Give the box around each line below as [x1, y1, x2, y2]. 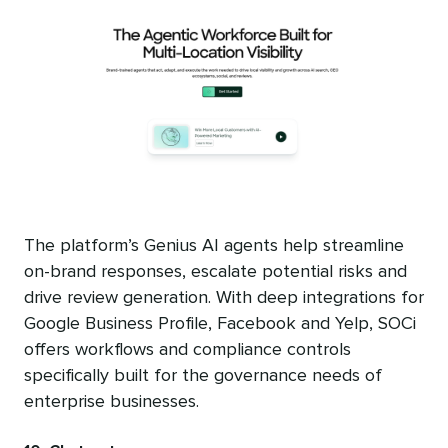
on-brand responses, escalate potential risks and [24, 262, 407, 281]
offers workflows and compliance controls [24, 340, 351, 359]
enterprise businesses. [24, 392, 199, 411]
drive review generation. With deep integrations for [24, 288, 424, 307]
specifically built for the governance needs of [24, 366, 382, 385]
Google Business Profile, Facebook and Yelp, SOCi [24, 314, 416, 333]
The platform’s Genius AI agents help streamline [24, 236, 404, 255]
